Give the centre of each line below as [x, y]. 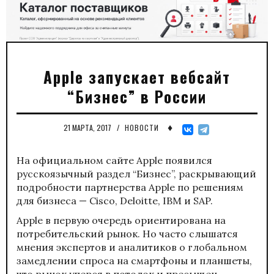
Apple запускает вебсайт [137, 76]
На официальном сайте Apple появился [114, 160]
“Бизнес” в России [137, 96]
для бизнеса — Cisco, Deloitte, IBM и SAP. [116, 200]
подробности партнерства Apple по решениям [130, 187]
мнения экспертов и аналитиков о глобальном [132, 247]
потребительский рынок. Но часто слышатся [127, 233]
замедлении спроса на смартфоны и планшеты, [134, 260]
